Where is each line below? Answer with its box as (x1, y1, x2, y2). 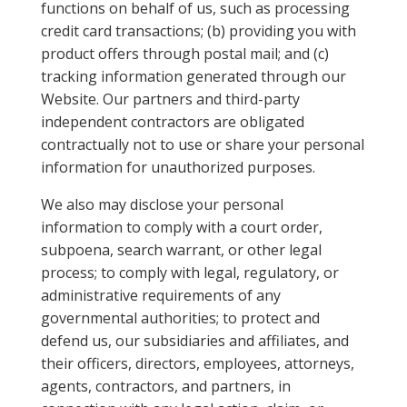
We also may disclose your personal (40, 194, 283, 214)
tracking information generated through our (40, 66, 346, 86)
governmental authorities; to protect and (40, 308, 320, 328)
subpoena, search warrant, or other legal (40, 240, 322, 260)
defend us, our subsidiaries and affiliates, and (40, 331, 349, 351)
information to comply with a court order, (40, 217, 323, 237)
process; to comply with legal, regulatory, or (40, 263, 339, 283)
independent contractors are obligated (40, 112, 304, 132)
